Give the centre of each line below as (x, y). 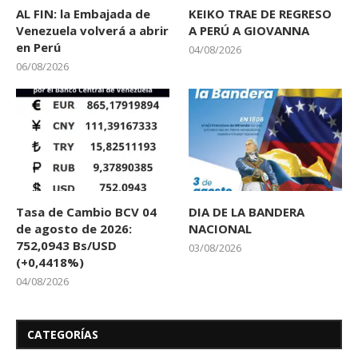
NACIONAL (221, 229)
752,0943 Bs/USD (66, 246)
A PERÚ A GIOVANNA (249, 31)
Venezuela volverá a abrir (92, 31)
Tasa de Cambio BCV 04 (86, 212)
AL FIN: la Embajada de (83, 14)
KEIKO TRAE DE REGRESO (261, 14)
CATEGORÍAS (63, 335)
